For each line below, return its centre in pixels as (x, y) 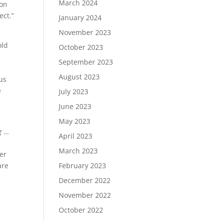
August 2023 (79, 77)
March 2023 (78, 151)
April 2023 (76, 136)
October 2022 (81, 210)
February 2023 (83, 166)
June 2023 (75, 106)
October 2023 (81, 47)
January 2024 (80, 18)
